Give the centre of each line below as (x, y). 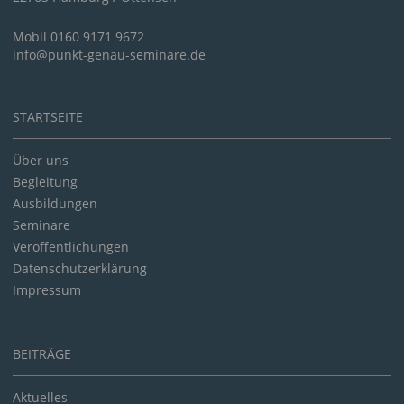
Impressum (47, 290)
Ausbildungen (55, 203)
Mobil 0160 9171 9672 (78, 37)
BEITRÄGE (42, 354)
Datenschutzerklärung (80, 268)
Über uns (41, 160)
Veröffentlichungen (71, 247)
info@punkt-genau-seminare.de (109, 55)
